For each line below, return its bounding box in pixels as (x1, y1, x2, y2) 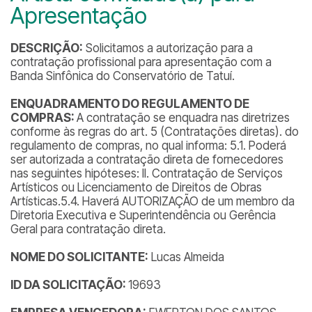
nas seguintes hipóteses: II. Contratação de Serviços (10, 166, 283, 180)
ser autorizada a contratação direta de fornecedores (10, 153, 283, 166)
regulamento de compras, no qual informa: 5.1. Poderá (10, 139, 286, 153)
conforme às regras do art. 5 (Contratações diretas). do (10, 125, 299, 139)
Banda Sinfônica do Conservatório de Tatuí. (10, 69, 235, 83)
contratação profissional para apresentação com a (10, 55, 272, 69)
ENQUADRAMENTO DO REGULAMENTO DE (10, 97, 249, 111)
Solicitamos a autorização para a (83, 41, 253, 55)
